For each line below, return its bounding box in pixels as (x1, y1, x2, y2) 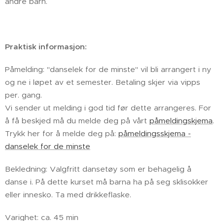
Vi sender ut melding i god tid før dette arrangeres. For (5, 103, 211, 112)
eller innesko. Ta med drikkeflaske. (5, 190, 131, 199)
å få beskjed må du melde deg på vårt (5, 116, 149, 125)
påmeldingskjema (149, 116, 213, 125)
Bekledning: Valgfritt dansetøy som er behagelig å (5, 164, 191, 174)
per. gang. (5, 90, 42, 100)
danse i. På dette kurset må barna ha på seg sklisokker (5, 177, 208, 186)
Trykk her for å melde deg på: (5, 129, 118, 138)
